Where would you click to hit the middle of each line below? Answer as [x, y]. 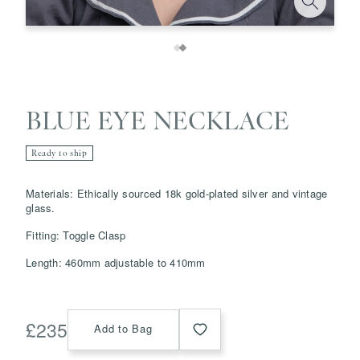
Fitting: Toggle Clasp [76, 235]
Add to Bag [123, 328]
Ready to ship [59, 153]
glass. [41, 208]
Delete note [285, 175]
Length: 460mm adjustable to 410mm [116, 263]
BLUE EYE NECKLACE [157, 121]
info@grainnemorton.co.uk [166, 225]
